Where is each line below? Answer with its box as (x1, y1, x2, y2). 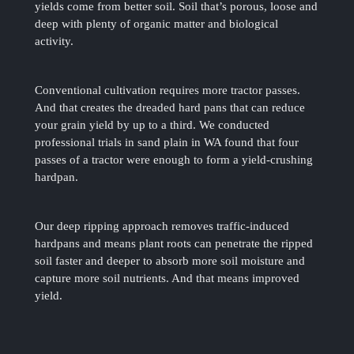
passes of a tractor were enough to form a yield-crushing (35, 153, 314, 167)
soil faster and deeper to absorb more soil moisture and (35, 254, 306, 268)
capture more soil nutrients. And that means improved (35, 272, 300, 285)
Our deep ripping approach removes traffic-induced (35, 220, 290, 233)
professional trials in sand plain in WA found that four (35, 136, 299, 149)
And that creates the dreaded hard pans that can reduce (35, 101, 306, 115)
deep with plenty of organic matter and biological (35, 17, 279, 31)
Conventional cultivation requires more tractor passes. (35, 84, 301, 97)
